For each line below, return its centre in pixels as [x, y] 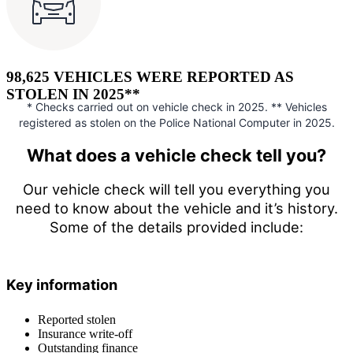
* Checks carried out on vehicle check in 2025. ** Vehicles [176, 106]
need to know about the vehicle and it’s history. [176, 208]
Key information [62, 284]
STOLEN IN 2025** [73, 95]
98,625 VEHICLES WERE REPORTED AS [150, 77]
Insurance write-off [85, 333]
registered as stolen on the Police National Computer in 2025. [176, 122]
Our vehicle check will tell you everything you [176, 190]
